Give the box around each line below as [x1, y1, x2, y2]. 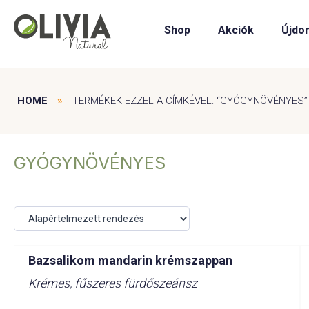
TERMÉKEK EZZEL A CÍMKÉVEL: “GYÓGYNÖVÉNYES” [72, 94, 308, 107]
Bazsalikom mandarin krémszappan [28, 253, 232, 268]
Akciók [217, 23, 254, 37]
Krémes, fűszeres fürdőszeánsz [28, 276, 197, 290]
